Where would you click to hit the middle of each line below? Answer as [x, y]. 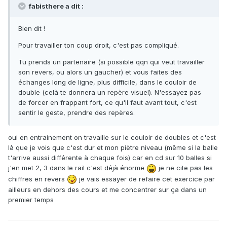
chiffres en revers [37, 179]
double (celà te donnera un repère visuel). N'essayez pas [110, 92]
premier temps [31, 200]
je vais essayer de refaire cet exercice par [146, 179]
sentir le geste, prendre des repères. [77, 113]
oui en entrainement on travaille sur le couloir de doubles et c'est [112, 138]
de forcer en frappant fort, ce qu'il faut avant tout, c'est [107, 103]
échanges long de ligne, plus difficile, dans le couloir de [107, 82]
